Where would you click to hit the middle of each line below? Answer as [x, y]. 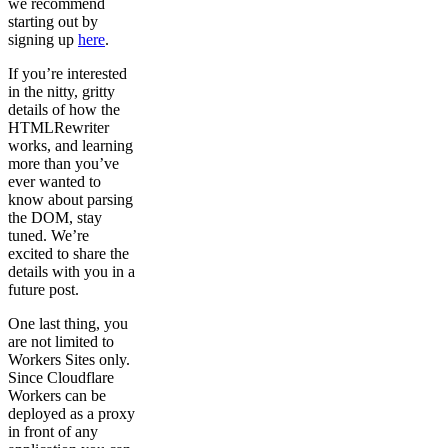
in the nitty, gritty [61, 92]
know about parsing [70, 200]
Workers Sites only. [69, 360]
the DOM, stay [55, 218]
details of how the [64, 110]
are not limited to [61, 342]
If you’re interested [67, 74]
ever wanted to [54, 182]
